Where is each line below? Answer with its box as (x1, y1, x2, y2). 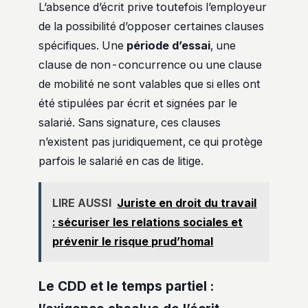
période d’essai (126, 38, 210, 53)
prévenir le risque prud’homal (52, 234, 214, 248)
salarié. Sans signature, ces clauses (38, 115, 221, 130)
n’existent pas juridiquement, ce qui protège (38, 135, 263, 149)
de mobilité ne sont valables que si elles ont (38, 77, 261, 91)
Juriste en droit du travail (117, 195, 257, 210)
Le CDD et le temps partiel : (38, 278, 214, 295)
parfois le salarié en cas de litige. (38, 154, 203, 168)
